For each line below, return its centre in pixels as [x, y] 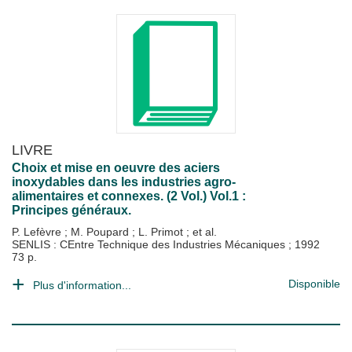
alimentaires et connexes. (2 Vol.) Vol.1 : [129, 196]
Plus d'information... [82, 285]
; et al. [202, 232]
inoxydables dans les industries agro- [124, 182]
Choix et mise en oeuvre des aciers [116, 168]
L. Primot [162, 232]
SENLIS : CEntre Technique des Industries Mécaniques [150, 244]
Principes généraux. [71, 210]
